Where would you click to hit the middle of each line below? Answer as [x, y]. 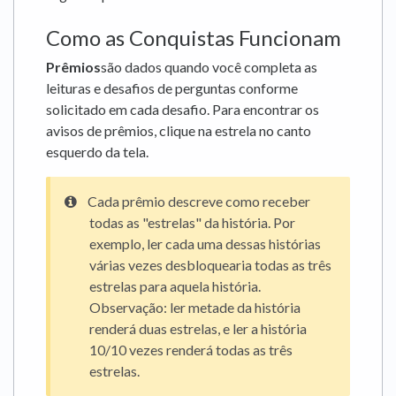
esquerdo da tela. [97, 152]
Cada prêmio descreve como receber [199, 202]
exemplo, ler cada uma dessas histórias [205, 244]
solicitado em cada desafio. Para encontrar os [183, 110]
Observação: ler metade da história [195, 308]
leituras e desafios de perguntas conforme [172, 88]
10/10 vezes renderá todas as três [191, 350]
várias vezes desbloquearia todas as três [210, 265]
